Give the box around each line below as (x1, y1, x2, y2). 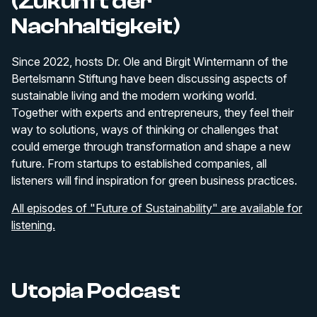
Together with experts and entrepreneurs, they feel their (11, 105, 294, 120)
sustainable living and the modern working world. (11, 88, 257, 103)
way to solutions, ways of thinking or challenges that (11, 122, 278, 137)
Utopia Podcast (11, 278, 180, 304)
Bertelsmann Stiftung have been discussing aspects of (11, 71, 287, 86)
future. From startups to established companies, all (11, 156, 267, 171)
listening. (11, 218, 55, 232)
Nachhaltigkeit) (11, 13, 180, 39)
